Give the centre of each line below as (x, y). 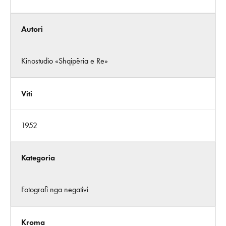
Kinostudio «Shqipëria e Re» (65, 61)
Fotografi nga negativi (55, 189)
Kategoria (38, 158)
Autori (32, 29)
